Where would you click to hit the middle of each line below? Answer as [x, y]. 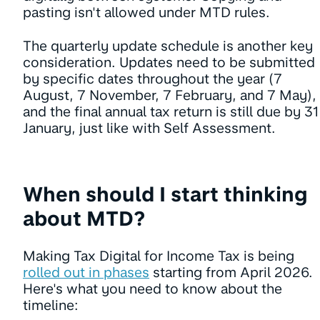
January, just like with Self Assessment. [149, 129]
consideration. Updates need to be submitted [169, 63]
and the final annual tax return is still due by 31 [171, 112]
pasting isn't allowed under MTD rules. [146, 13]
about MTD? [84, 219]
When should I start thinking [165, 195]
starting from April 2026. [231, 273]
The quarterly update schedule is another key [168, 46]
